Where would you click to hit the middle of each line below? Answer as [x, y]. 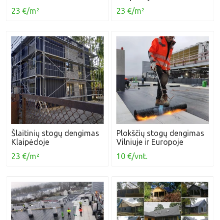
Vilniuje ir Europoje [150, 142]
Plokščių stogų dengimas [161, 133]
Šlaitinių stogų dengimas [55, 133]
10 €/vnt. [132, 156]
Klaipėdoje [30, 142]
